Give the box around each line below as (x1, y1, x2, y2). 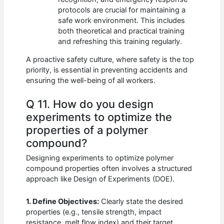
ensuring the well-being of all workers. (26, 75, 156, 85)
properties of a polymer (26, 123, 148, 136)
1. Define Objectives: (26, 196, 99, 206)
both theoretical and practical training (58, 26, 185, 35)
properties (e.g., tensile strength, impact (26, 207, 162, 216)
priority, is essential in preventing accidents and (26, 65, 188, 74)
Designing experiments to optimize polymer (26, 153, 174, 163)
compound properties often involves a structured (26, 164, 192, 173)
